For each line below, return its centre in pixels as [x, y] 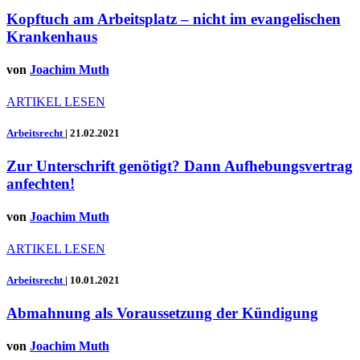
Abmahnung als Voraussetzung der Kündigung [162, 313]
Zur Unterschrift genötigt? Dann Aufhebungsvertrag [180, 166]
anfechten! [41, 184]
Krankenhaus [52, 37]
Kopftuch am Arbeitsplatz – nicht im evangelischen [174, 19]
